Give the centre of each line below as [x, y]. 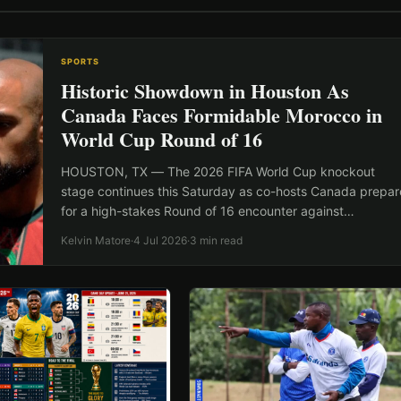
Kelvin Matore [96, 240]
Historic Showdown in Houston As [205, 90]
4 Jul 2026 [160, 240]
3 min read [216, 240]
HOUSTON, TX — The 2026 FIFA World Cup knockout [218, 171]
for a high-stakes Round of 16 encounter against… [208, 210]
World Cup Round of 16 [162, 139]
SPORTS [80, 61]
